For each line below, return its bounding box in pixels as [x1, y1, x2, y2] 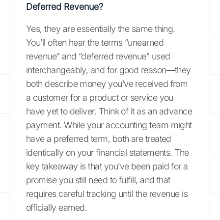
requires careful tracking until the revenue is [26, 188, 188, 199]
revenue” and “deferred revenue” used [26, 51, 170, 61]
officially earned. [26, 202, 87, 213]
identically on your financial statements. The [26, 147, 189, 158]
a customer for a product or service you [26, 92, 173, 103]
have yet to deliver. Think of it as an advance [26, 106, 192, 116]
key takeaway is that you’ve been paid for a [26, 161, 188, 171]
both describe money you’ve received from [26, 78, 188, 89]
